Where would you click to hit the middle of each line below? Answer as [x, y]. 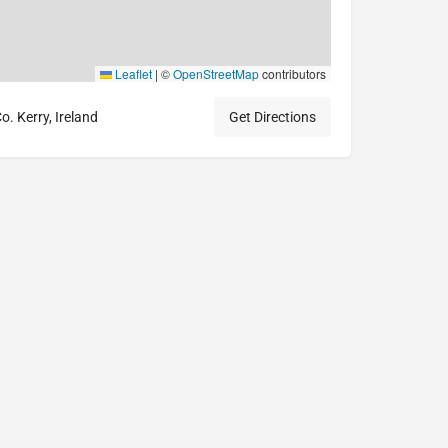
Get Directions [272, 117]
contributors [292, 74]
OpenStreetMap [216, 74]
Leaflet [132, 74]
